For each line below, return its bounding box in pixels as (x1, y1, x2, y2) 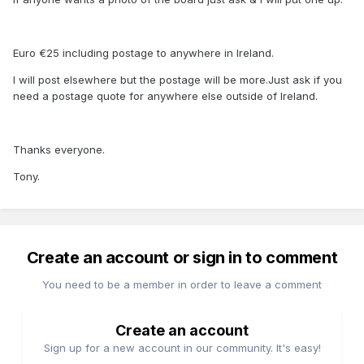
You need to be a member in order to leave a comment (42, 278, 322, 292)
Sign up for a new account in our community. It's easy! (43, 341, 321, 355)
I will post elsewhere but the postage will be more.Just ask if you (13, 73, 342, 87)
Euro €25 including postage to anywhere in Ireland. (13, 46, 274, 60)
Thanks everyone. (13, 143, 105, 157)
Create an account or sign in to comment (26, 248, 338, 268)
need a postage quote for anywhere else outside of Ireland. (13, 89, 318, 103)
